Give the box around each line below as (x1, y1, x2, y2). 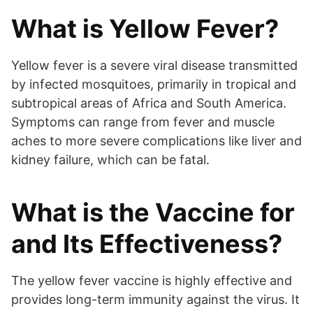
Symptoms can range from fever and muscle (11, 115, 275, 130)
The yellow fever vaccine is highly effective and (11, 273, 292, 289)
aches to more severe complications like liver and (11, 133, 302, 149)
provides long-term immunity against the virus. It (11, 292, 300, 307)
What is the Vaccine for (11, 197, 295, 228)
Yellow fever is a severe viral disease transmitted (11, 58, 298, 73)
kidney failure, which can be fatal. (11, 152, 210, 168)
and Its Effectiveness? (11, 228, 282, 260)
